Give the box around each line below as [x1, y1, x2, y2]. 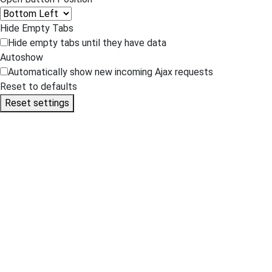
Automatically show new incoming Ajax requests [8, 66, 213, 78]
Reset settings [5, 97, 69, 109]
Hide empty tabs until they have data [8, 37, 166, 49]
